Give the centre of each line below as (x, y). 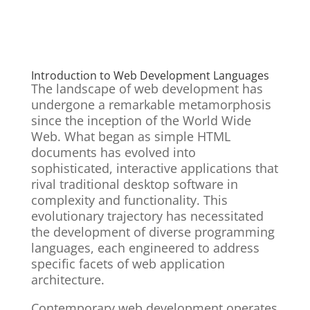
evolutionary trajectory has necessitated (147, 216)
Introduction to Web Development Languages (150, 76)
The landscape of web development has (147, 89)
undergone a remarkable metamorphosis (151, 105)
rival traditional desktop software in (134, 184)
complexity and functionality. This (129, 200)
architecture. (67, 280)
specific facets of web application (128, 264)
